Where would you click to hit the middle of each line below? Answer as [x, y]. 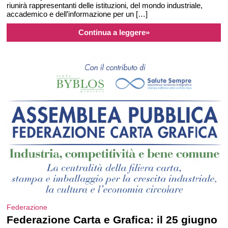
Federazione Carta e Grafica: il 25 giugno [112, 220]
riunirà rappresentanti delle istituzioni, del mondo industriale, [105, 5]
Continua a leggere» [114, 32]
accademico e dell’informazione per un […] [77, 14]
